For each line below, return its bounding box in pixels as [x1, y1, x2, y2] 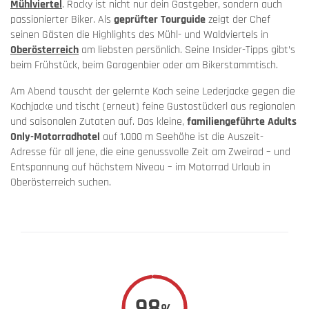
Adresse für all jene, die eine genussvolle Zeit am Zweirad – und [10, 145, 290, 160]
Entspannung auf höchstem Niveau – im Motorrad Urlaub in [10, 160, 270, 175]
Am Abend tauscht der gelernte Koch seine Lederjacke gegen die [10, 84, 295, 99]
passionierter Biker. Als [10, 12, 114, 28]
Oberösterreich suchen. [10, 175, 111, 190]
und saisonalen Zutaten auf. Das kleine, [10, 114, 187, 130]
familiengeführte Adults [187, 114, 297, 130]
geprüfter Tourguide [114, 12, 206, 28]
